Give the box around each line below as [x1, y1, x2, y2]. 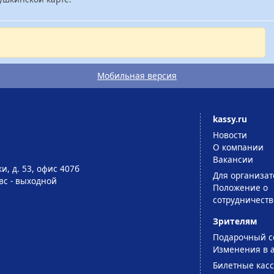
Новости [212, 128, 247, 141]
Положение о [212, 181, 268, 193]
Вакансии [212, 153, 253, 165]
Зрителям [212, 215, 257, 227]
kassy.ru [212, 113, 247, 125]
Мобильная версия [97, 70, 177, 82]
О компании [212, 141, 264, 153]
